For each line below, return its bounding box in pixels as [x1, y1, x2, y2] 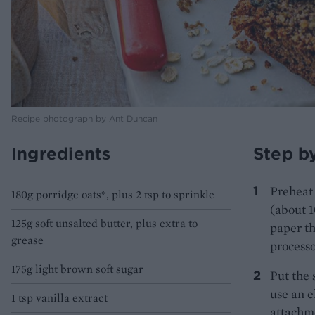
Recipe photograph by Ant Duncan [11, 113, 157, 124]
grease [11, 233, 44, 248]
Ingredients [11, 143, 111, 165]
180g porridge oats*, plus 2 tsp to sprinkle [11, 187, 214, 202]
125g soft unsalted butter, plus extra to [11, 216, 198, 231]
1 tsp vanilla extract [11, 290, 108, 306]
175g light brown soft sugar [11, 262, 143, 277]
